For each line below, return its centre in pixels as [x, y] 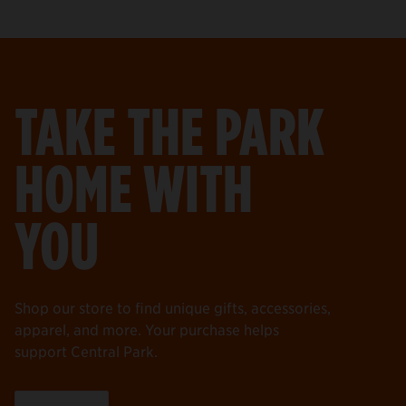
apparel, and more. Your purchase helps [147, 329]
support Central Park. [86, 350]
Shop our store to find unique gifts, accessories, [173, 307]
